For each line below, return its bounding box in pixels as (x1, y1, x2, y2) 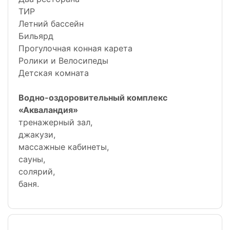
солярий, (18, 166, 55, 177)
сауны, (18, 154, 45, 165)
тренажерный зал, (18, 117, 92, 128)
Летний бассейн (18, 18, 84, 29)
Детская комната (18, 68, 89, 79)
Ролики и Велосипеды (18, 55, 108, 66)
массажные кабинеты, (18, 142, 109, 152)
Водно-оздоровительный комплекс (18, 92, 167, 103)
